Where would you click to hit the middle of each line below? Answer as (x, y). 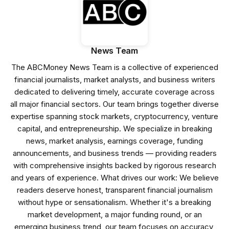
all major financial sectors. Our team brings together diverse (114, 104)
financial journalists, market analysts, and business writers (114, 79)
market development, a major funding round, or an (114, 214)
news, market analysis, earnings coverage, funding (114, 141)
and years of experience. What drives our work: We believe (114, 177)
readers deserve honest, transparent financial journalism (114, 190)
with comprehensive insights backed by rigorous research (114, 165)
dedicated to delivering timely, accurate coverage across (114, 91)
